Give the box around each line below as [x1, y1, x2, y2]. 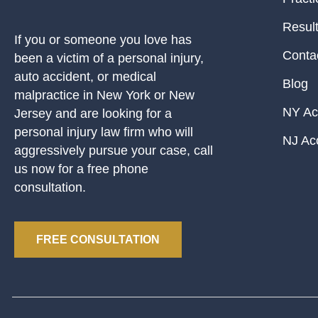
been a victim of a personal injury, [14, 50, 204, 65]
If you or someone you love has [14, 32, 192, 47]
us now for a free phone [14, 161, 148, 176]
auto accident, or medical [14, 69, 156, 84]
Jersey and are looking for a [14, 106, 172, 121]
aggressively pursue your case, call [14, 143, 213, 158]
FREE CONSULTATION [36, 233, 160, 246]
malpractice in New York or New [14, 87, 194, 102]
